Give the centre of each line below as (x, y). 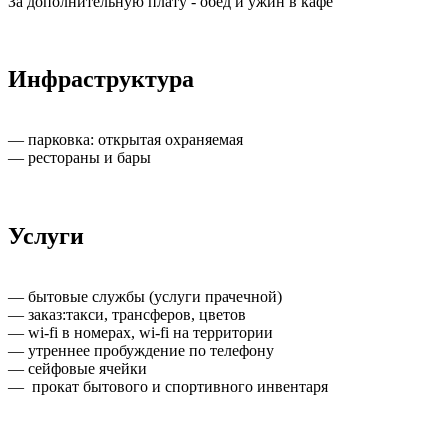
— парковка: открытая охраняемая (125, 140)
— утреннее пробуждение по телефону (141, 351)
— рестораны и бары (79, 158)
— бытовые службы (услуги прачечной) (145, 297)
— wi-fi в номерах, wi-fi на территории (140, 333)
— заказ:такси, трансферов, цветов (127, 315)
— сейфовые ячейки (77, 369)
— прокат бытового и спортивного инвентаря (168, 387)
